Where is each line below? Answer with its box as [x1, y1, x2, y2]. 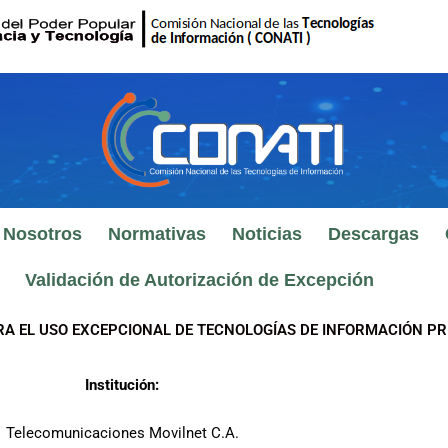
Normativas [107, 224, 206, 244]
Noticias [231, 224, 302, 244]
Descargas [327, 224, 419, 244]
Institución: [85, 376, 159, 394]
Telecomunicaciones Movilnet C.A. [5, 424, 239, 442]
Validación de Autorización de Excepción [24, 270, 374, 290]
